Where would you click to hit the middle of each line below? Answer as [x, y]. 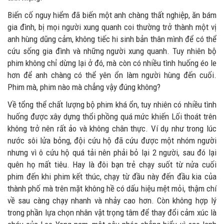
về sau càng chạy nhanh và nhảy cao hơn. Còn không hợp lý [112, 200]
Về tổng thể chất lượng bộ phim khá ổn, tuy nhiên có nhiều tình [112, 104]
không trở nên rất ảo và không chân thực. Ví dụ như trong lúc [112, 128]
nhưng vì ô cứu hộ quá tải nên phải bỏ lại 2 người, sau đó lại [112, 152]
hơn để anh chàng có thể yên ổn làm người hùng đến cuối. [112, 75]
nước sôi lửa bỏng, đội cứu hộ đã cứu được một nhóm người [112, 140]
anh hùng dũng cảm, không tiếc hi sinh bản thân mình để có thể [112, 39]
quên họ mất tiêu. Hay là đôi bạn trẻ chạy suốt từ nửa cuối [112, 164]
